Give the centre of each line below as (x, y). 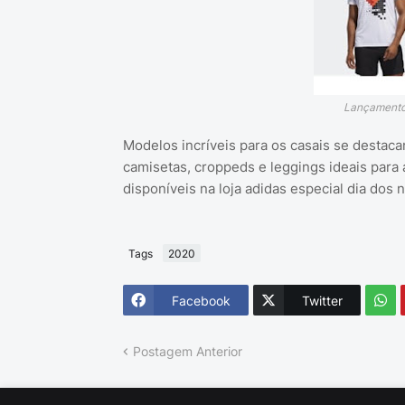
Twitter (322, 300)
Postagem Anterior (187, 352)
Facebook (201, 300)
